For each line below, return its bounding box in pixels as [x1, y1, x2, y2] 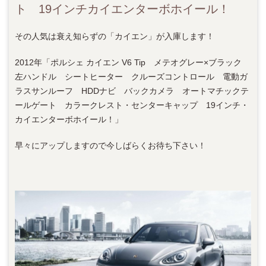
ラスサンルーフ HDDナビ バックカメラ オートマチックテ [15, 86, 249, 96]
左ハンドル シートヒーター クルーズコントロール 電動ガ [15, 72, 248, 81]
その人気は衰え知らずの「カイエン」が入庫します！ [15, 31, 214, 41]
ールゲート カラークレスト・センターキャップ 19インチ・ [15, 100, 249, 110]
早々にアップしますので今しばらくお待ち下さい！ [15, 141, 206, 150]
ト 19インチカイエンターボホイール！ [15, 2, 230, 15]
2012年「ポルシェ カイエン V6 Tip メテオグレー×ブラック [15, 58, 250, 67]
